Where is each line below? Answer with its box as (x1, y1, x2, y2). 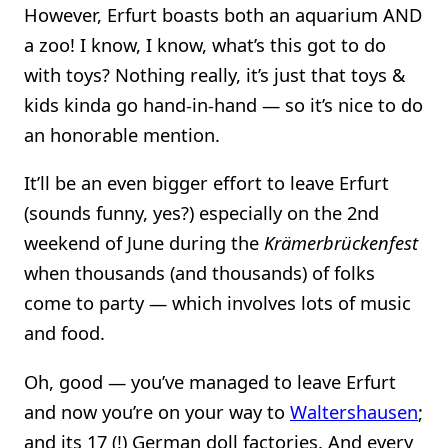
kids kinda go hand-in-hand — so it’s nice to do (24, 92, 423, 118)
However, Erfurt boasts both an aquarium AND (24, 2, 422, 28)
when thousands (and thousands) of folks (24, 260, 375, 286)
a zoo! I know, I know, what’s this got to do (24, 32, 386, 58)
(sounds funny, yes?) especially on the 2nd (24, 200, 379, 226)
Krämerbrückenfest (264, 230, 418, 256)
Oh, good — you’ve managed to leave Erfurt (24, 368, 396, 394)
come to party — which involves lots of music (24, 290, 411, 316)
